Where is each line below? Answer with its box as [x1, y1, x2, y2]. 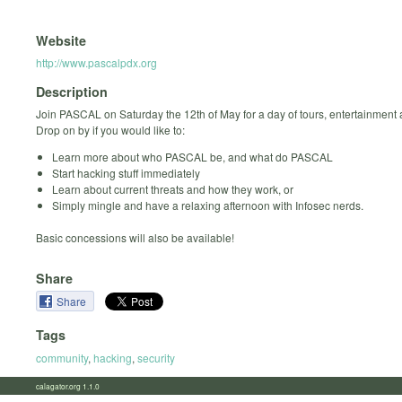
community [36, 349, 88, 365]
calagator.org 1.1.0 [36, 380, 110, 391]
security [137, 349, 175, 365]
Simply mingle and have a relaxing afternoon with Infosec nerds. [52, 197, 363, 214]
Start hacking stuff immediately [52, 165, 200, 181]
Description [36, 83, 108, 101]
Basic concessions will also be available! [36, 230, 234, 246]
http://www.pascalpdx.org [36, 54, 157, 70]
